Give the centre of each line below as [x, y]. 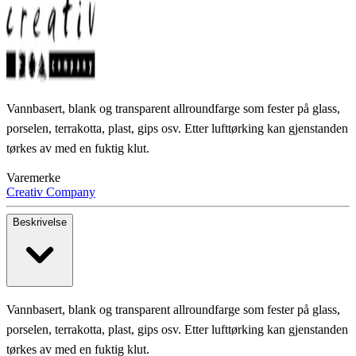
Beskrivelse [40, 222]
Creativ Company [51, 192]
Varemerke [33, 178]
